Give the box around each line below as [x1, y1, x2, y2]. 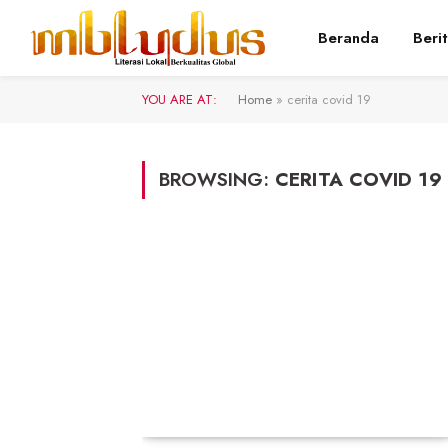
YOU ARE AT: [142, 90, 217, 109]
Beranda [317, 27, 379, 49]
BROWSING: [159, 166, 275, 193]
